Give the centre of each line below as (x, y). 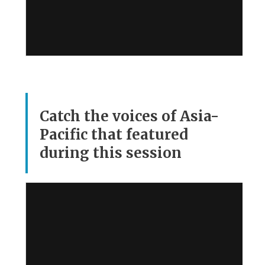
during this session (111, 153)
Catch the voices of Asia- (130, 117)
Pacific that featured (114, 135)
